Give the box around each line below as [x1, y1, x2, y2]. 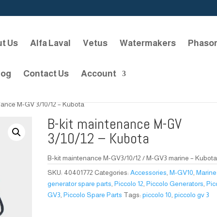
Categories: [94, 169, 131, 176]
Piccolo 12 [114, 180, 144, 187]
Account [81, 68, 116, 78]
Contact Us [23, 68, 69, 78]
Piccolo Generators [146, 180, 204, 187]
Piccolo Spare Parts [63, 191, 123, 199]
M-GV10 [170, 169, 194, 176]
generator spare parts [47, 180, 112, 187]
